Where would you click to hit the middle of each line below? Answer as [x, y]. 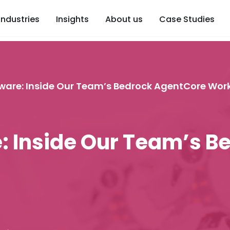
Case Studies [187, 19]
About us [124, 19]
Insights [72, 19]
